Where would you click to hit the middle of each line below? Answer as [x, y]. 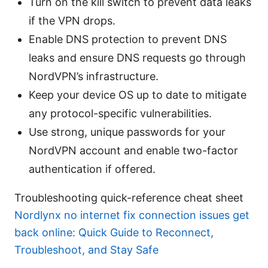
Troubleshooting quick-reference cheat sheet [129, 198]
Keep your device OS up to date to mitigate [138, 95]
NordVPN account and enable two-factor [133, 151]
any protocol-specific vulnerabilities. [120, 114]
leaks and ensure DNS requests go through [137, 58]
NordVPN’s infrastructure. [94, 77]
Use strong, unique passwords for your [127, 132]
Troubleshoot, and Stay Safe [86, 250]
